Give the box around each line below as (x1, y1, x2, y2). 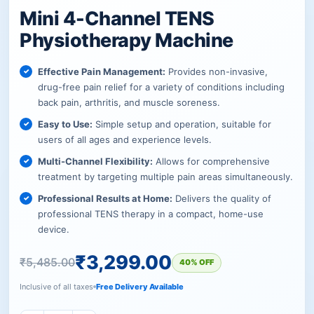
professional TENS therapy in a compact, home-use (38, 207, 264, 219)
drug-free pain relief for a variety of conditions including (38, 81, 285, 93)
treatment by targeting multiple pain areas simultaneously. (38, 170, 293, 182)
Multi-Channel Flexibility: (38, 155, 153, 167)
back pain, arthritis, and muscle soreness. (38, 96, 220, 108)
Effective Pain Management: (38, 65, 165, 77)
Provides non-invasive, (165, 65, 268, 77)
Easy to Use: (38, 118, 93, 130)
